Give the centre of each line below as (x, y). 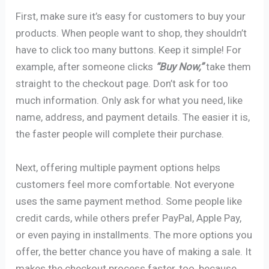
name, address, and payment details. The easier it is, (133, 117)
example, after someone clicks (86, 67)
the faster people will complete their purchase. (120, 134)
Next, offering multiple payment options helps (118, 167)
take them (228, 67)
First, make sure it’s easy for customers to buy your (131, 17)
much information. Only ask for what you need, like (129, 101)
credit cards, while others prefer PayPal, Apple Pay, (129, 218)
